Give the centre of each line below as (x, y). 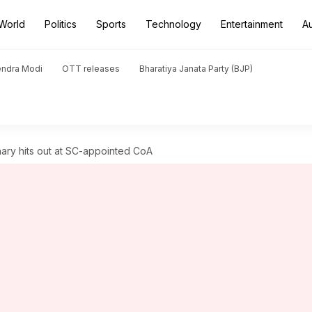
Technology (173, 24)
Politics (61, 24)
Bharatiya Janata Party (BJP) (196, 69)
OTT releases (91, 69)
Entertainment (252, 24)
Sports (111, 24)
